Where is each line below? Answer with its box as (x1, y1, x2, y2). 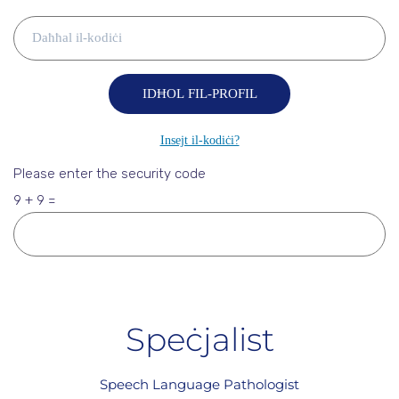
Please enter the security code (13, 165, 206, 182)
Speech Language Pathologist (100, 375, 299, 393)
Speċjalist (125, 319, 274, 359)
